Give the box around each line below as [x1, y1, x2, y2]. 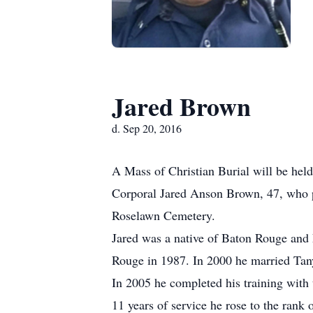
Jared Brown [112, 88, 251, 124]
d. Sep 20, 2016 [112, 121, 182, 136]
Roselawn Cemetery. [112, 207, 215, 224]
